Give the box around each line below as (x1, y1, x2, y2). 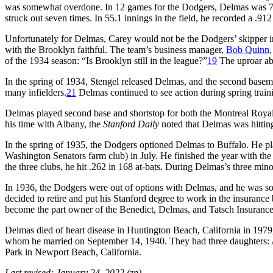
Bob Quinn (226, 44, 269, 55)
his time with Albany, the (5, 118, 101, 129)
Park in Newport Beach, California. (5, 246, 141, 257)
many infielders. (5, 87, 66, 97)
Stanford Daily (101, 118, 161, 129)
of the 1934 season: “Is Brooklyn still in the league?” (5, 55, 207, 66)
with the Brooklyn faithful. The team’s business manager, (5, 44, 226, 55)
